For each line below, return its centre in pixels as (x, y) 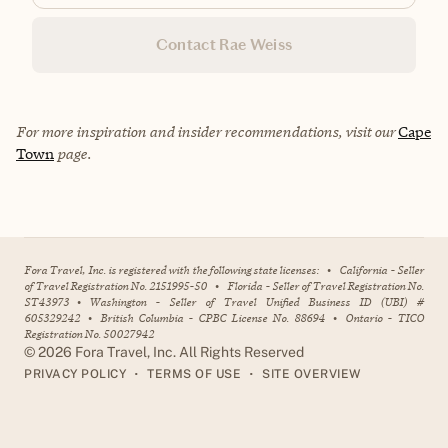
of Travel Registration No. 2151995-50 (116, 286)
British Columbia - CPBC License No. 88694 (212, 318)
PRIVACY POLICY (75, 373)
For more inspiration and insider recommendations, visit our (207, 132)
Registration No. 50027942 (89, 334)
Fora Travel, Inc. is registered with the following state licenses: (172, 270)
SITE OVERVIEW (311, 373)
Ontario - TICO (384, 318)
